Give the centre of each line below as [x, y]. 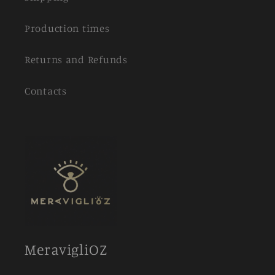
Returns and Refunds [76, 60]
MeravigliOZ [66, 250]
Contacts [46, 91]
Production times [67, 29]
